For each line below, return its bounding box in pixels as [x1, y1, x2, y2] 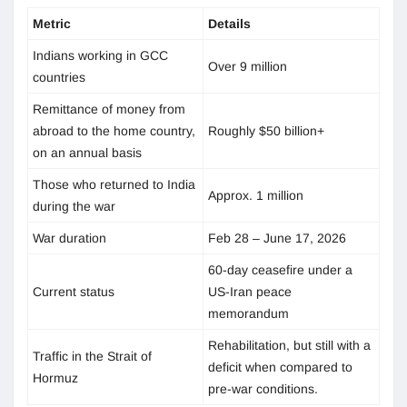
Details [208, 15, 251, 31]
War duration [33, 230, 106, 245]
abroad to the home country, [33, 123, 195, 138]
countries [33, 69, 85, 84]
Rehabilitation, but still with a [208, 337, 371, 352]
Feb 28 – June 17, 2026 [208, 230, 346, 245]
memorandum [208, 305, 289, 321]
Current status [33, 283, 114, 299]
